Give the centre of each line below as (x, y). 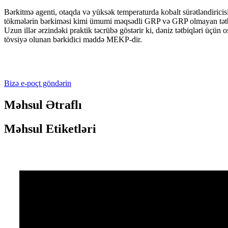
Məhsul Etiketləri (50, 129)
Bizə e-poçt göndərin (38, 83)
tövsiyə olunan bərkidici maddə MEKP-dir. (73, 39)
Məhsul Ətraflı (43, 105)
